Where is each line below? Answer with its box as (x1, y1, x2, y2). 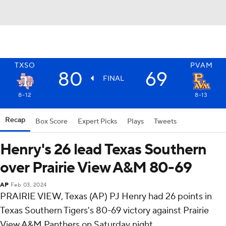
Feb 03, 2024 (10, 182, 47, 189)
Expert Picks (78, 117, 117, 126)
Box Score (35, 117, 68, 126)
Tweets (154, 117, 177, 126)
